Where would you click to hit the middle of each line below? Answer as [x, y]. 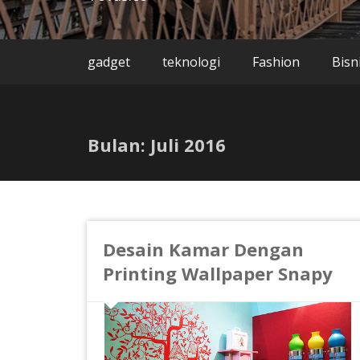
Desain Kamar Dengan [203, 249]
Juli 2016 [188, 144]
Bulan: [119, 144]
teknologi [191, 61]
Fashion [276, 61]
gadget [109, 61]
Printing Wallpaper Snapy [217, 273]
